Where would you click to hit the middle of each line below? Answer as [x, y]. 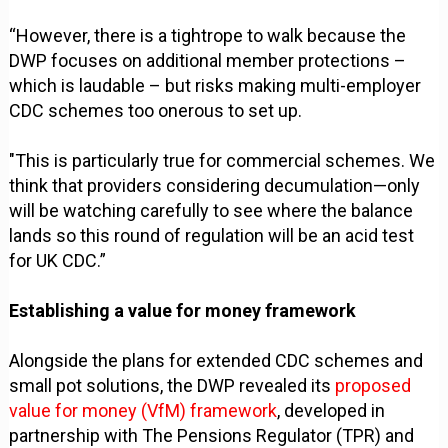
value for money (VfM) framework [143, 411]
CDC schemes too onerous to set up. [156, 111]
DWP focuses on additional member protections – [208, 61]
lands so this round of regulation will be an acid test [212, 236]
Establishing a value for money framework [183, 311]
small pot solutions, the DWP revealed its [172, 386]
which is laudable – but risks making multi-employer [215, 86]
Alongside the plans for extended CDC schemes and [216, 361]
